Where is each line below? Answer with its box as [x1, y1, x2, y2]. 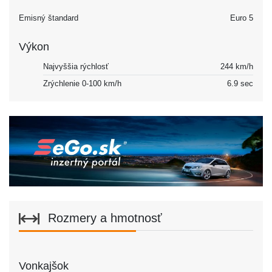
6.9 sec [227, 78, 253, 88]
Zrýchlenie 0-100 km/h [43, 78, 121, 88]
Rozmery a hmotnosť [44, 211, 162, 225]
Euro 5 [230, 13, 253, 22]
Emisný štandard [19, 13, 78, 22]
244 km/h [220, 61, 253, 71]
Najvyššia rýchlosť [43, 61, 109, 71]
